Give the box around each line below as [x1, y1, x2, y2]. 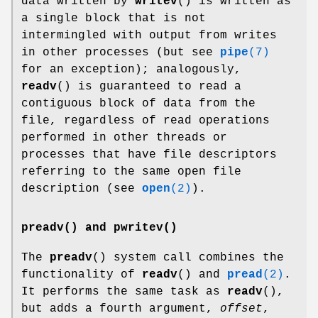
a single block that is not [21, 11, 206, 25]
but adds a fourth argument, [21, 302, 220, 315]
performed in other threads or [21, 131, 227, 144]
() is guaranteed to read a [57, 79, 241, 93]
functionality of [21, 268, 142, 281]
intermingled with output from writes [21, 28, 277, 42]
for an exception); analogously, [21, 62, 241, 76]
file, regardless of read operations [21, 114, 270, 127]
